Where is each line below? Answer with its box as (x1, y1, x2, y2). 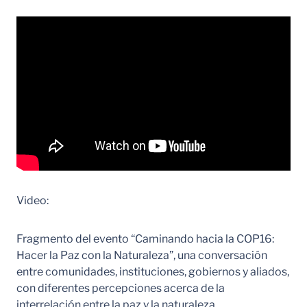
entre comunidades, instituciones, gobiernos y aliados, (16, 265, 289, 279)
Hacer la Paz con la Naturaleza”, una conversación (16, 249, 267, 262)
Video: (16, 194, 49, 208)
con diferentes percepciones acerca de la (16, 282, 225, 295)
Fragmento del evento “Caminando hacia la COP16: (16, 232, 274, 246)
